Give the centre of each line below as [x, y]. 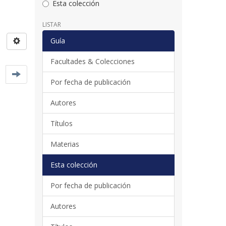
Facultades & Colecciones [92, 61]
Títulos [61, 123]
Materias [65, 144]
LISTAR [51, 24]
